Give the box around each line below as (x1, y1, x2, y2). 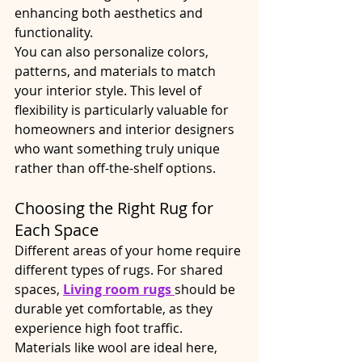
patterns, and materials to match (15, 61, 219, 80)
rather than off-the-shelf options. (15, 158, 216, 177)
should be (175, 280, 238, 298)
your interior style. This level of (15, 81, 204, 99)
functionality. (15, 23, 93, 41)
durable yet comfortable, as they (15, 299, 216, 318)
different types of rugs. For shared (15, 260, 226, 279)
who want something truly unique (15, 139, 223, 158)
